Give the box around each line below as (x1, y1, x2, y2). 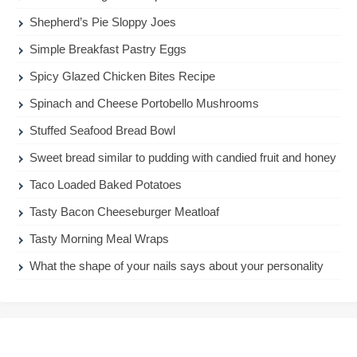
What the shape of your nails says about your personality (29, 259, 324, 273)
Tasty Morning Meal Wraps (29, 232, 170, 246)
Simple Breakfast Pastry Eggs (29, 42, 187, 57)
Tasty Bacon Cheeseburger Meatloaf (29, 205, 220, 219)
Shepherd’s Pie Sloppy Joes (29, 15, 177, 29)
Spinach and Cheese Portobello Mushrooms (29, 96, 260, 111)
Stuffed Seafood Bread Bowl (29, 124, 176, 138)
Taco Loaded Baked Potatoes (29, 178, 182, 192)
